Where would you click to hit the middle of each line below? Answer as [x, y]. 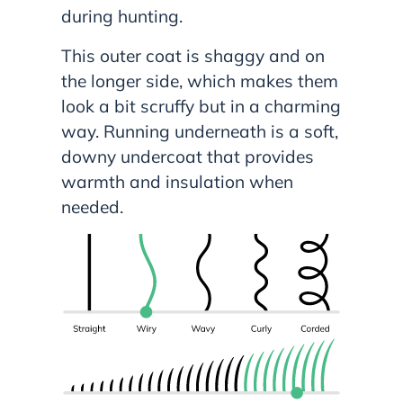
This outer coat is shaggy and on [193, 56]
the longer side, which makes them [200, 81]
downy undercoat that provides [188, 157]
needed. [92, 207]
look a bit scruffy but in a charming [201, 107]
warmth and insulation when [177, 182]
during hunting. [124, 17]
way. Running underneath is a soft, [200, 132]
